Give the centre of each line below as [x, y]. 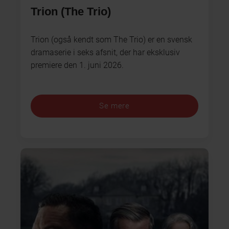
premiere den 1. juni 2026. [77, 65]
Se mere [114, 106]
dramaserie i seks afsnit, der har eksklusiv [105, 52]
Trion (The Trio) [71, 11]
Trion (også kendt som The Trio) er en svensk [111, 39]
